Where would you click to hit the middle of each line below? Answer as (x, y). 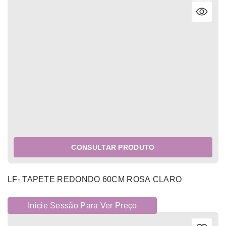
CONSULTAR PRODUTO (113, 148)
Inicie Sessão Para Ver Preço (82, 206)
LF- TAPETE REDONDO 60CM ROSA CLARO (95, 180)
